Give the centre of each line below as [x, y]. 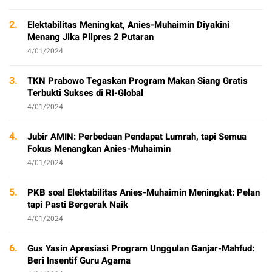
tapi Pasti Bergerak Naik [78, 205]
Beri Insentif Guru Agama [79, 260]
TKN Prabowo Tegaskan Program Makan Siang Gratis [138, 81]
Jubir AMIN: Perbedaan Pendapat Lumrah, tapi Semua [137, 137]
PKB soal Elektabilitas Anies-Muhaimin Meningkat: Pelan [144, 192]
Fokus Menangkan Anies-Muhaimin [99, 149]
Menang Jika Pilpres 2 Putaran [90, 37]
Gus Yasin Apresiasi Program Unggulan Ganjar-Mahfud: [141, 248]
